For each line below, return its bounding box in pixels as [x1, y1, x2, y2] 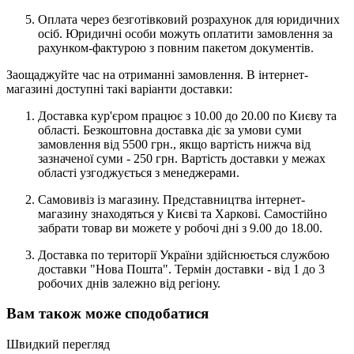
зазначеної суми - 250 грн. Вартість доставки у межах [38, 151, 326, 165]
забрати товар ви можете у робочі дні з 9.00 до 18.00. [38, 220, 322, 235]
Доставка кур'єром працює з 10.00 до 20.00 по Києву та [38, 108, 337, 122]
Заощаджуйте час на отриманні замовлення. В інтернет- [6, 67, 308, 81]
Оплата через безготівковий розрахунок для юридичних [38, 12, 340, 26]
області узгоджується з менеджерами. [38, 165, 239, 179]
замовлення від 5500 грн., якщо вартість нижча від [38, 137, 311, 151]
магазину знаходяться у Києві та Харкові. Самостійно [38, 206, 327, 220]
